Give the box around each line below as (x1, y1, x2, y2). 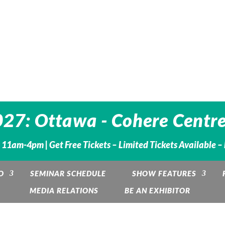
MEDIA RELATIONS (30, 186, 98, 195)
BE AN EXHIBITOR (125, 186, 190, 195)
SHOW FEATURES (132, 169, 196, 178)
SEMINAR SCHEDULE (30, 169, 106, 178)
